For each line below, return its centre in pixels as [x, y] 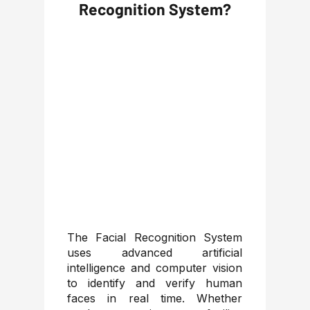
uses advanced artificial [155, 253]
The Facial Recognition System [155, 237]
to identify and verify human [155, 283]
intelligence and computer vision [155, 268]
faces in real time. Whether [155, 298]
